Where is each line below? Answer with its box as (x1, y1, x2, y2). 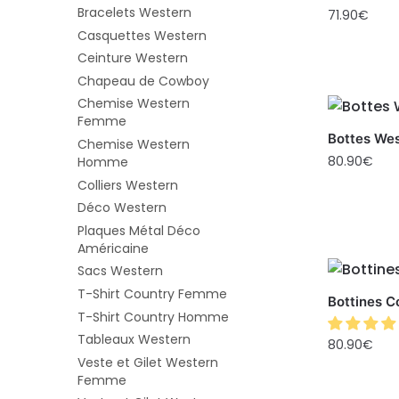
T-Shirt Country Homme (77, 307, 229, 326)
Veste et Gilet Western (77, 353, 218, 371)
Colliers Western (77, 175, 178, 194)
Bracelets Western (77, 4, 191, 22)
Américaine (77, 239, 149, 257)
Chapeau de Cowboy (77, 71, 209, 90)
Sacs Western (77, 262, 163, 281)
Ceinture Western (77, 49, 188, 68)
